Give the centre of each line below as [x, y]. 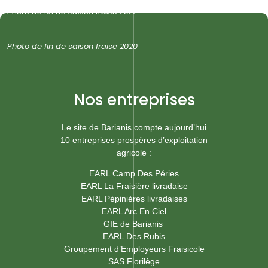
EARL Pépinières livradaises [134, 199]
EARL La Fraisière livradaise [134, 186]
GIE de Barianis [134, 224]
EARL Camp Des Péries [134, 174]
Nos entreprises [134, 100]
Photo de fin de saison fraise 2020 [72, 46]
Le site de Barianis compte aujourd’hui [134, 127]
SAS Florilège [134, 262]
